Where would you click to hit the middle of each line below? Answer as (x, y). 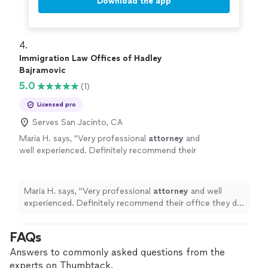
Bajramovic (42, 71)
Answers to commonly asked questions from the (117, 252)
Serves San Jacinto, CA (77, 123)
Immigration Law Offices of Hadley (91, 59)
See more (110, 175)
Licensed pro (57, 105)
